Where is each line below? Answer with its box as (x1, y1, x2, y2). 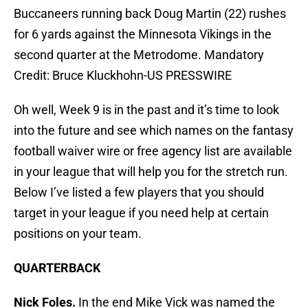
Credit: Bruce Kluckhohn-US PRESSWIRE (14, 68, 232, 83)
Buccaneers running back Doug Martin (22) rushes (14, 6, 286, 21)
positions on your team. (14, 226, 142, 241)
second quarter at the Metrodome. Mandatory (14, 47, 264, 63)
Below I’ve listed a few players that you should (14, 185, 264, 200)
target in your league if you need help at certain (14, 206, 269, 221)
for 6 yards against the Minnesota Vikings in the (14, 27, 272, 42)
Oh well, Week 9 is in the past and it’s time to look (14, 102, 279, 118)
